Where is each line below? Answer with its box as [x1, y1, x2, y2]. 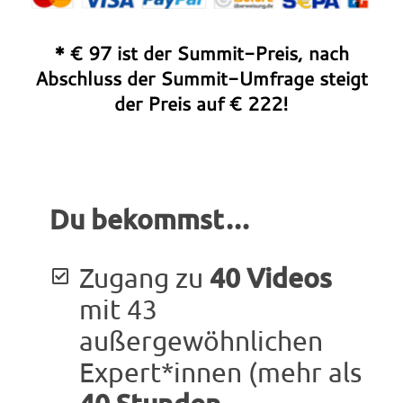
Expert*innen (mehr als [78, 355, 362, 388]
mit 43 [78, 292, 157, 325]
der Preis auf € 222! [114, 89, 289, 117]
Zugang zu [78, 261, 210, 293]
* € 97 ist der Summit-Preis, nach [54, 39, 349, 67]
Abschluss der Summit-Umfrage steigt [35, 64, 368, 92]
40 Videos [209, 259, 332, 294]
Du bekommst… [49, 201, 251, 236]
